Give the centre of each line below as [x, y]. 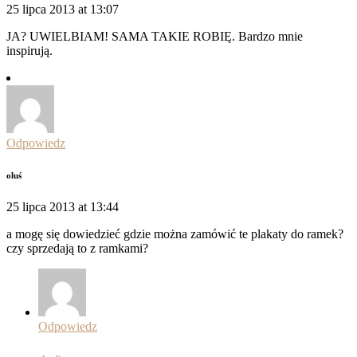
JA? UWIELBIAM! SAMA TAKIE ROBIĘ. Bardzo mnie [155, 37]
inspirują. [29, 51]
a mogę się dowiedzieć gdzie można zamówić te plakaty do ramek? [175, 234]
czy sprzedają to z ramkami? [77, 249]
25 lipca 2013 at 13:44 [63, 207]
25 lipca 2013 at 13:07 [63, 10]
